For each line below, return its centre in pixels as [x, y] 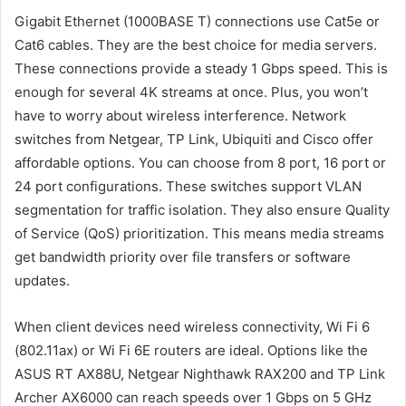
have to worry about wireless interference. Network [180, 115]
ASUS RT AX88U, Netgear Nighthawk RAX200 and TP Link [200, 373]
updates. [42, 280]
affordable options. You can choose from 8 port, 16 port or [200, 162]
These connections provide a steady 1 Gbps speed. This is [201, 68]
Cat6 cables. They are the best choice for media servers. [196, 44]
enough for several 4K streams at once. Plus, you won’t [191, 92]
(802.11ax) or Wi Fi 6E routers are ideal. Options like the [191, 350]
